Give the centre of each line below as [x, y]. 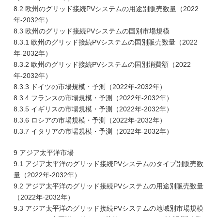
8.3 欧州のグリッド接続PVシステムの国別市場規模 [92, 31]
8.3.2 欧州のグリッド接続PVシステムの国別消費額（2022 [102, 64]
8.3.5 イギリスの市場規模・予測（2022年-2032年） [93, 109]
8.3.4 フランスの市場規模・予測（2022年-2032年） [93, 98]
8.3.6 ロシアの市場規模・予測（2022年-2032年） [90, 120]
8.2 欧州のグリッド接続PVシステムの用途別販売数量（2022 [106, 9]
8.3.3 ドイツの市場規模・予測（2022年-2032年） [90, 87]
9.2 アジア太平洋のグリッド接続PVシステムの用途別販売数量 [108, 186]
